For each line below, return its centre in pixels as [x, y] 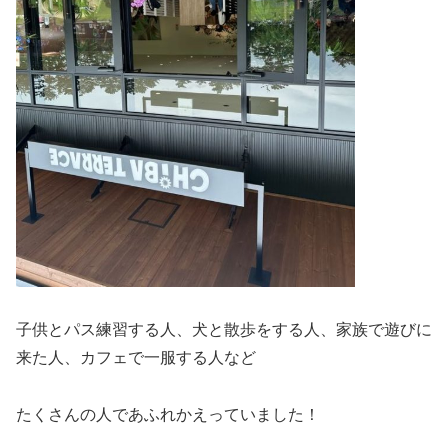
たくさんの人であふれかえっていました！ [168, 414]
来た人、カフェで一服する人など [136, 357]
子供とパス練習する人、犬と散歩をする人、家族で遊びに [224, 329]
